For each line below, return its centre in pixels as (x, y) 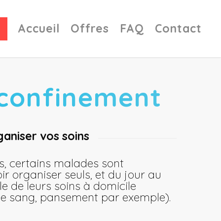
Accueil (39, 28)
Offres (90, 28)
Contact (178, 28)
